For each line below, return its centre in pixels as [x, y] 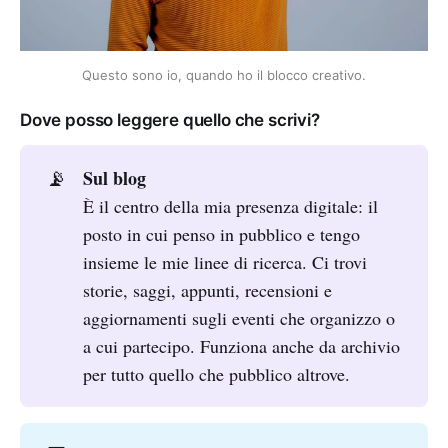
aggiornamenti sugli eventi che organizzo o [239, 317]
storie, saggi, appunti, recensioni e [208, 289]
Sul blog [115, 177]
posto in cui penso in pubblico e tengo [222, 233]
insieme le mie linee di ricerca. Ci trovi [225, 261]
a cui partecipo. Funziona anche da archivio [242, 345]
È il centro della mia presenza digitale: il [231, 205]
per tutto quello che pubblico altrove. [217, 373]
